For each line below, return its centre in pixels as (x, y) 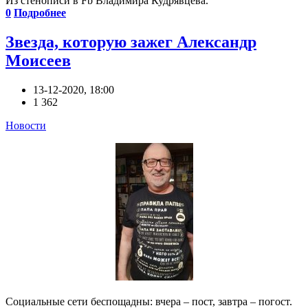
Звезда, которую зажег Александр (131, 42)
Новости (26, 126)
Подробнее (40, 13)
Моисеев (38, 61)
